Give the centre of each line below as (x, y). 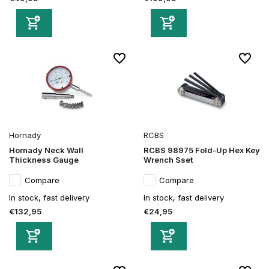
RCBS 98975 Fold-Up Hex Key (202, 150)
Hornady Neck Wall (46, 150)
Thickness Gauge (44, 159)
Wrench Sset (168, 159)
